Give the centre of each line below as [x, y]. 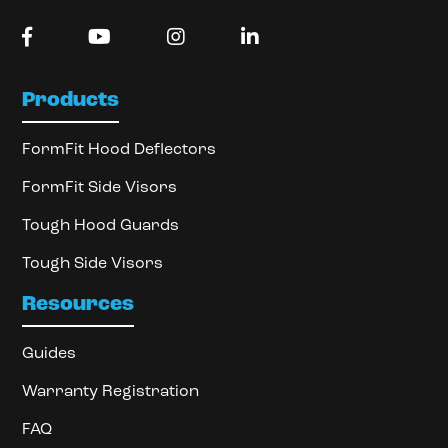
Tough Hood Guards [101, 225]
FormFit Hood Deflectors [119, 149]
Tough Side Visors [93, 263]
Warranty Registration [111, 391]
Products [71, 100]
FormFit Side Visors [100, 187]
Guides [49, 353]
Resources [78, 304]
